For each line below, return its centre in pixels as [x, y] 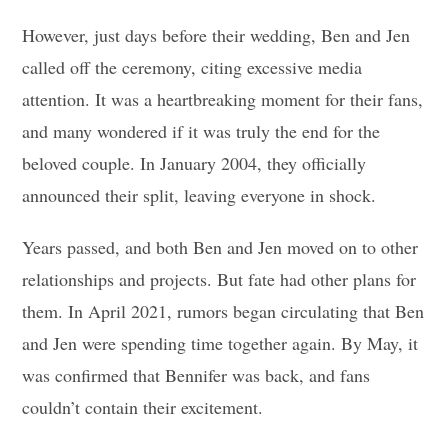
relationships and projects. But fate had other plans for [219, 278]
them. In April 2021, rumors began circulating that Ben [223, 310]
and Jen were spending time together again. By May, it [220, 342]
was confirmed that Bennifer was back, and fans [196, 374]
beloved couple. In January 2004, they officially [194, 162]
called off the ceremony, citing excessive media [192, 66]
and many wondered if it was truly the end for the [201, 130]
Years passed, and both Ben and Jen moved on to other [220, 246]
